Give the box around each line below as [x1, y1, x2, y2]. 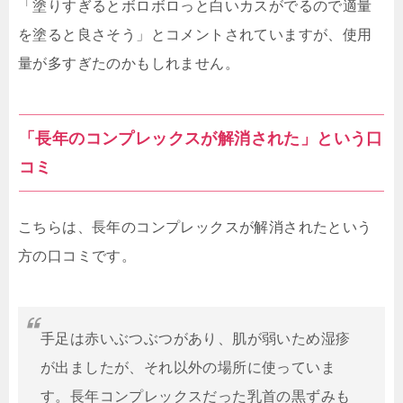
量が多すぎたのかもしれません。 [18, 56, 239, 72]
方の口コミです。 [18, 248, 137, 264]
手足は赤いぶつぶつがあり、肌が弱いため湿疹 [40, 331, 351, 347]
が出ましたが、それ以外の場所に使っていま [40, 360, 336, 376]
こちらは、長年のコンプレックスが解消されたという [18, 219, 372, 236]
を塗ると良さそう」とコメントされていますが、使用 [18, 27, 372, 43]
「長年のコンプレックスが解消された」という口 [19, 130, 383, 148]
